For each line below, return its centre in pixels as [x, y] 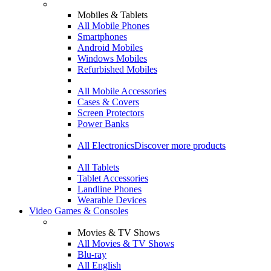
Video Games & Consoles [79, 211]
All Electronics [106, 145]
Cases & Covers [108, 102]
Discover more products [180, 145]
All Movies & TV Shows [126, 243]
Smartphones [102, 37]
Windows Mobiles [112, 58]
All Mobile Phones [113, 26]
